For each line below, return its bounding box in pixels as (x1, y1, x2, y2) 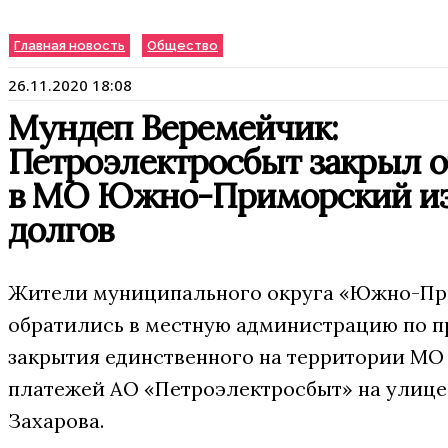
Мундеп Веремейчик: (8, 106, 338, 149)
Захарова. (8, 408, 104, 433)
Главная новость (14, 38, 125, 53)
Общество (147, 38, 218, 53)
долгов (8, 208, 113, 251)
